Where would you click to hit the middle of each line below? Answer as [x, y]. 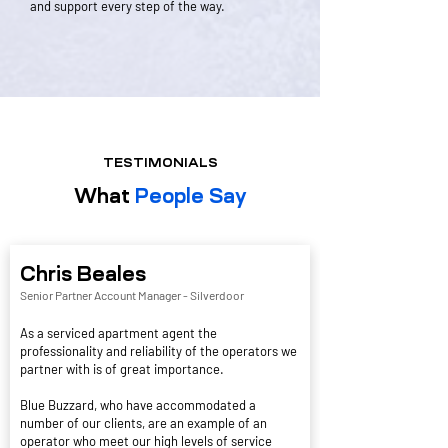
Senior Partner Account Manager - [105, 295]
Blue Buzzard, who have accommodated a [138, 405]
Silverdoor [217, 295]
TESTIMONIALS [160, 162]
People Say [190, 196]
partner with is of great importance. [122, 369]
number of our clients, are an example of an [143, 423]
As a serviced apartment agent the [118, 333]
